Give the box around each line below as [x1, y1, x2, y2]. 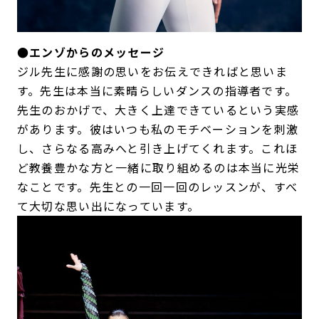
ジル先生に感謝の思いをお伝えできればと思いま [16, 62, 288, 80]
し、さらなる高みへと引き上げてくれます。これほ [16, 139, 298, 157]
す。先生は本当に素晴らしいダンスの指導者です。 [16, 81, 298, 99]
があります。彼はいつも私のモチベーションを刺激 [16, 120, 299, 137]
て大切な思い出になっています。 [16, 197, 200, 214]
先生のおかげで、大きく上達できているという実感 [16, 100, 300, 118]
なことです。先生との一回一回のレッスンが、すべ [16, 177, 298, 195]
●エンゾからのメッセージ [16, 43, 165, 61]
